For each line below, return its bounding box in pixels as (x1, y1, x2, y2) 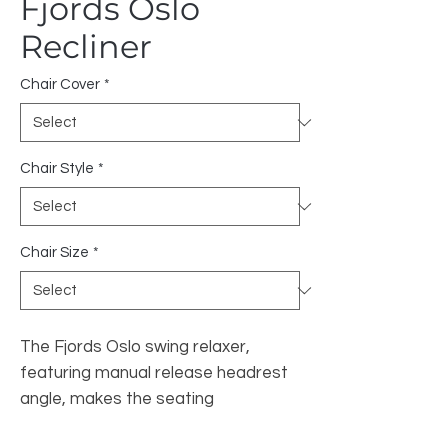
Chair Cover (20, 77, 100, 92)
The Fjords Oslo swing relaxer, (20, 338, 250, 356)
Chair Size (20, 245, 89, 260)
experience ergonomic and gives (20, 416, 268, 434)
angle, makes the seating (20, 390, 214, 408)
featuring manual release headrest (20, 364, 288, 382)
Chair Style (20, 161, 94, 176)
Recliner (20, 27, 152, 66)
